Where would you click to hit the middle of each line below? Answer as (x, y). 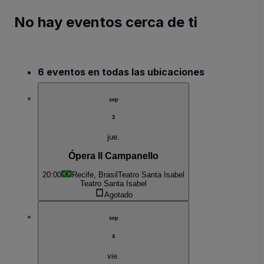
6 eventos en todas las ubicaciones (121, 72)
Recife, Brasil (95, 175)
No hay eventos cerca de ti (106, 22)
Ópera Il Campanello (113, 156)
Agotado (118, 195)
